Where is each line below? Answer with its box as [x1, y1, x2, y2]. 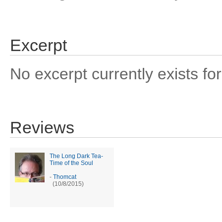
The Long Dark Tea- [50, 153, 103, 160]
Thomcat [53, 173, 76, 180]
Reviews [10, 118, 74, 137]
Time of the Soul [50, 160, 93, 166]
